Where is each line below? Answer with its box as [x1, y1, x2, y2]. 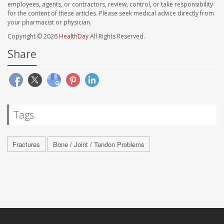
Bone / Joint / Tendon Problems [53, 139, 144, 149]
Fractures [12, 139, 40, 149]
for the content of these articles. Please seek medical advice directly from [7, 9, 214, 18]
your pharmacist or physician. [7, 18, 91, 27]
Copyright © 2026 [7, 32, 59, 41]
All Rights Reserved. [88, 32, 145, 41]
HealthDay [59, 32, 88, 41]
